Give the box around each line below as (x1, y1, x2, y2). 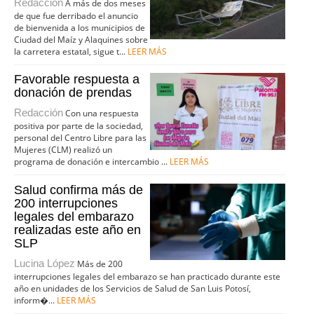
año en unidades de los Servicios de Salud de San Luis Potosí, (14, 282, 252, 294)
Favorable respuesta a (14, 72, 140, 87)
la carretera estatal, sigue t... (14, 45, 128, 57)
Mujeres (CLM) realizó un (14, 144, 113, 156)
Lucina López (14, 257, 76, 269)
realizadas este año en (14, 222, 142, 237)
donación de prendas (14, 86, 132, 100)
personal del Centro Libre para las (14, 132, 147, 144)
